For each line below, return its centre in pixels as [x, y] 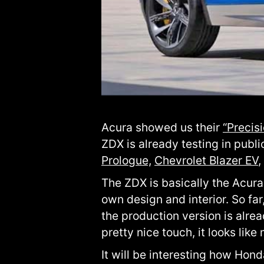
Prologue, [126, 161]
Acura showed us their [162, 128]
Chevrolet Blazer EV [206, 161]
